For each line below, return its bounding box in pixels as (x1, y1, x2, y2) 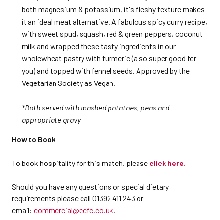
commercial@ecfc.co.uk (34, 205, 113, 215)
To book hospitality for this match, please (12, 158, 149, 167)
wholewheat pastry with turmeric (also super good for (22, 54, 196, 63)
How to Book (12, 135, 55, 144)
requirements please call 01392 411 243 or (12, 193, 143, 203)
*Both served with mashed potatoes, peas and (22, 103, 169, 112)
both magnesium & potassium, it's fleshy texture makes (22, 4, 205, 14)
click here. (149, 158, 186, 167)
